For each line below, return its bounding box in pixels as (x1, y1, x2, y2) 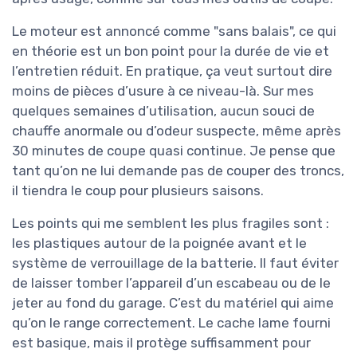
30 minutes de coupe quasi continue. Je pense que (12, 143, 335, 159)
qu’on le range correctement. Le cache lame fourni (12, 315, 331, 331)
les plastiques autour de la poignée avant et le (12, 235, 307, 252)
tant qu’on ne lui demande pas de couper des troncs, (12, 163, 344, 179)
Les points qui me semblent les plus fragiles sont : (12, 215, 329, 232)
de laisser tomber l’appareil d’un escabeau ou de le (12, 275, 331, 292)
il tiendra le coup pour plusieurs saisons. (12, 182, 264, 199)
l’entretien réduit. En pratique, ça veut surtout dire (12, 63, 332, 80)
